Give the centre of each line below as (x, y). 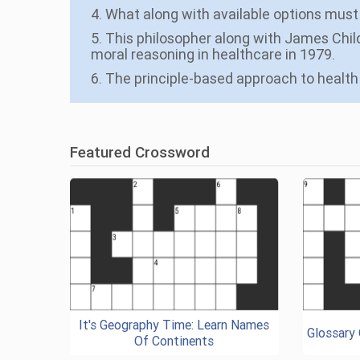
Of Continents (174, 341)
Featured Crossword (140, 152)
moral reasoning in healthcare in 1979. (213, 54)
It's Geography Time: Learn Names (174, 325)
